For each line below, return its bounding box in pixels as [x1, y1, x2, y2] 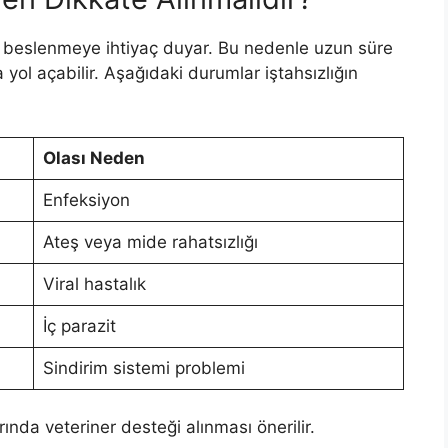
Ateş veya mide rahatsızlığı [42, 231, 258, 252]
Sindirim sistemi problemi [42, 357, 245, 378]
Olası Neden [42, 147, 145, 168]
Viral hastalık [42, 273, 146, 294]
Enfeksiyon [42, 189, 130, 210]
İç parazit [42, 315, 116, 336]
